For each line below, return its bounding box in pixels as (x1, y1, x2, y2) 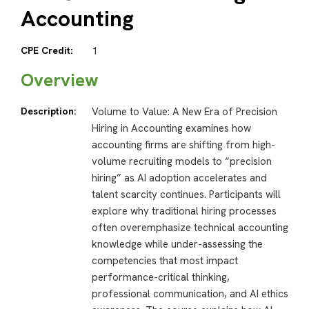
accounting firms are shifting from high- (91, 138, 275, 152)
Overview (21, 68, 99, 92)
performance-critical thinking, (91, 270, 230, 285)
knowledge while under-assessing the (91, 237, 263, 252)
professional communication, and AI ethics (91, 287, 288, 301)
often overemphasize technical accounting (91, 221, 288, 235)
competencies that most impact (91, 254, 238, 268)
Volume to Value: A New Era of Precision (91, 105, 277, 119)
